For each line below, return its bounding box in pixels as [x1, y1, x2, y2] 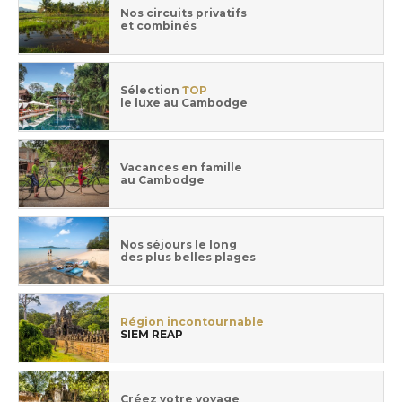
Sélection [120, 83, 179, 97]
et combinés [120, 18, 197, 32]
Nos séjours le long [120, 237, 237, 251]
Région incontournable [120, 314, 264, 328]
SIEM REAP [120, 327, 183, 341]
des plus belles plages [120, 249, 256, 264]
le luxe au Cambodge [120, 95, 248, 109]
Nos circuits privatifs [120, 5, 247, 20]
